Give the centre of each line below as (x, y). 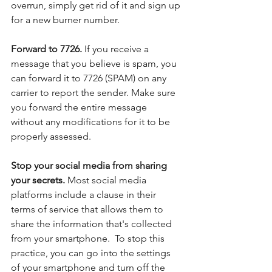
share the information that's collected (93, 224)
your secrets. (39, 180)
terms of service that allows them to (88, 209)
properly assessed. (51, 137)
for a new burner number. (65, 20)
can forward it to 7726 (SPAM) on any (90, 78)
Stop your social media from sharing (90, 166)
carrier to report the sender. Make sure (94, 93)
